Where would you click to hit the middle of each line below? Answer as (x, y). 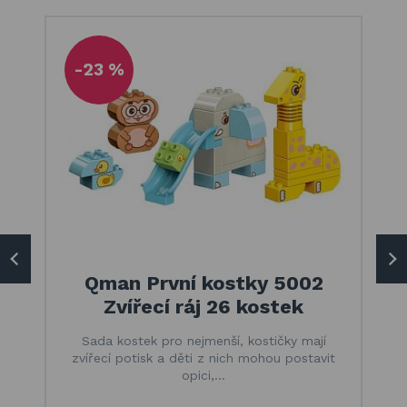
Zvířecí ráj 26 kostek (203, 307)
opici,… (203, 375)
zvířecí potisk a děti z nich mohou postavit (203, 358)
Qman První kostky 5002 (203, 283)
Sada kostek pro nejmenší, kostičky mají (203, 341)
